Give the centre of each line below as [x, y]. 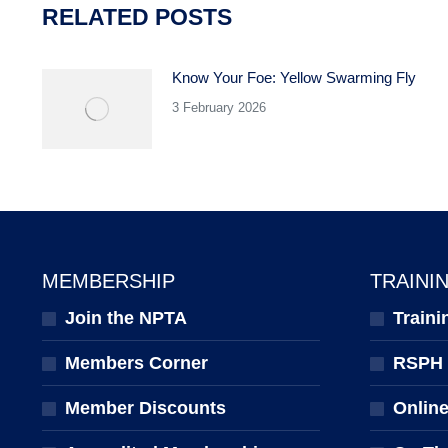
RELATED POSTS [137, 17]
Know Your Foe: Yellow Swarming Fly [294, 77]
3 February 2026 [219, 107]
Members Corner [136, 363]
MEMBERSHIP [108, 281]
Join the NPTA [126, 318]
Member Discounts [145, 408]
